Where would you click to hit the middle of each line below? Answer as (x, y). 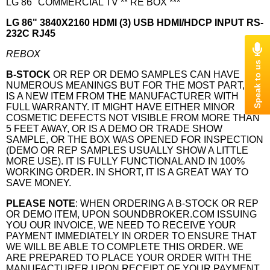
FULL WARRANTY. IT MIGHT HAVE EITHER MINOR (121, 107)
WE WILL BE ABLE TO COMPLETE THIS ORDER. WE (125, 247)
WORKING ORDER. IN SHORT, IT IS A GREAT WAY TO (127, 172)
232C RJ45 (31, 33)
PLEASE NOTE (41, 203)
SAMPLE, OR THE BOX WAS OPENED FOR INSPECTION (135, 140)
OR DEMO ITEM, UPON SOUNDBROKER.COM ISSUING (131, 214)
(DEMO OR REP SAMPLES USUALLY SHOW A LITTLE (127, 150)
